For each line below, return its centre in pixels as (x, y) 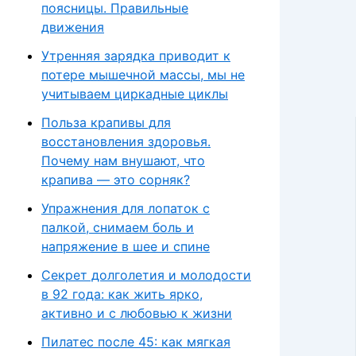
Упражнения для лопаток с (126, 209)
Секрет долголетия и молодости (146, 275)
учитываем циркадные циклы (135, 94)
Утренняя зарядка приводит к (136, 56)
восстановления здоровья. (126, 142)
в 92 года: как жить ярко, (122, 294)
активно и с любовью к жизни (137, 313)
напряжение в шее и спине (126, 247)
